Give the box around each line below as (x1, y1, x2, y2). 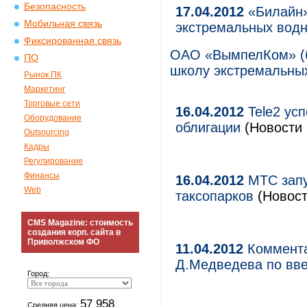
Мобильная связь (24, 19, 102, 29)
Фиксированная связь (24, 36, 121, 46)
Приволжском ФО (27, 237, 99, 247)
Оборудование (24, 113, 82, 123)
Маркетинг (24, 84, 65, 94)
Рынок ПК (24, 70, 62, 79)
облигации (175, 120, 241, 135)
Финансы (24, 171, 60, 180)
